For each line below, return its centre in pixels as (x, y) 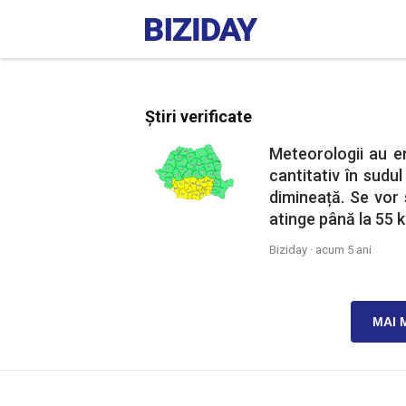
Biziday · (292, 250)
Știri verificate (198, 116)
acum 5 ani (343, 250)
